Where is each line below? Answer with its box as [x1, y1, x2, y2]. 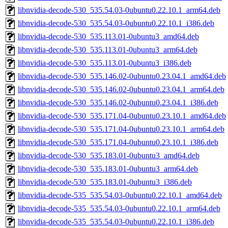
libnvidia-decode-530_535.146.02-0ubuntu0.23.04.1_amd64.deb [18, 72, 226, 81]
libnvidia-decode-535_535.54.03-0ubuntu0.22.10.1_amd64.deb [18, 191, 222, 200]
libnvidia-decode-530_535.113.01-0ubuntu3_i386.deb [18, 59, 191, 68]
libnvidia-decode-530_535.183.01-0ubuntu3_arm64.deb [18, 164, 198, 174]
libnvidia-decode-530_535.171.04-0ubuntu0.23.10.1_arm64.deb [18, 125, 224, 134]
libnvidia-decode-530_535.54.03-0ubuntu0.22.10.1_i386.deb [18, 19, 214, 28]
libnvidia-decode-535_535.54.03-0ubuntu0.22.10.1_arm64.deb [18, 204, 220, 213]
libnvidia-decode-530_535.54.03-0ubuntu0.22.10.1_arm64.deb [18, 6, 220, 15]
